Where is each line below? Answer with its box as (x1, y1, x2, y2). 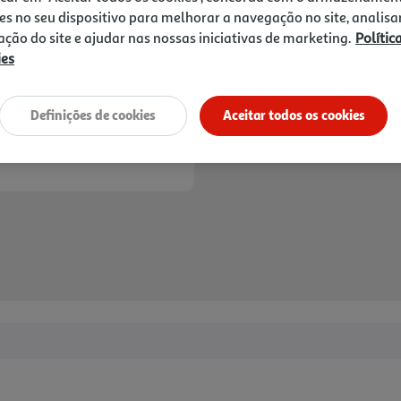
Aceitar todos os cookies (222, 107, 365, 124)
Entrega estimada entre (254, 116, 388, 132)
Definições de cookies (30, 107, 156, 124)
